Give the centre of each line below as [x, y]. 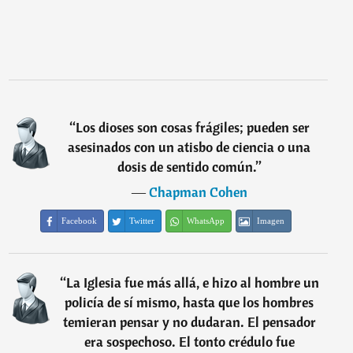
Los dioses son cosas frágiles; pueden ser [192, 127]
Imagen [271, 221]
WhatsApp [206, 221]
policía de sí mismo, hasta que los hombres [190, 302]
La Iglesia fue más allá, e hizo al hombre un [192, 282]
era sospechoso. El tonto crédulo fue [189, 342]
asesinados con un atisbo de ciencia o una [190, 147]
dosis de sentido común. [186, 167]
